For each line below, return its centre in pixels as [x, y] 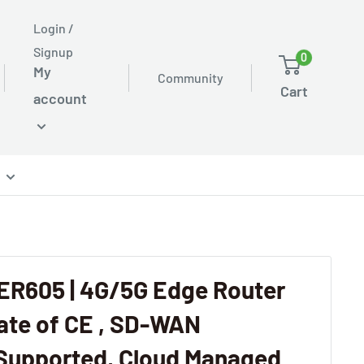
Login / [54, 28]
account [60, 98]
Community [191, 78]
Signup [53, 52]
